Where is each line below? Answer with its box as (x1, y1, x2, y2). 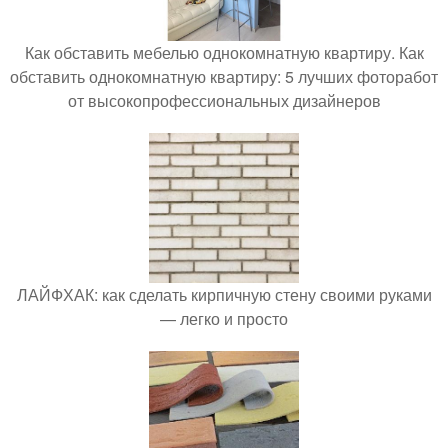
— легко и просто (160, 307, 288, 330)
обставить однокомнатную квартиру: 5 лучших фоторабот (10, 65, 438, 88)
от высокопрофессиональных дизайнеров (67, 89, 381, 112)
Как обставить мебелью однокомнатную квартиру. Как (24, 41, 424, 64)
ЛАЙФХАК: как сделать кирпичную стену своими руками (16, 283, 432, 306)
